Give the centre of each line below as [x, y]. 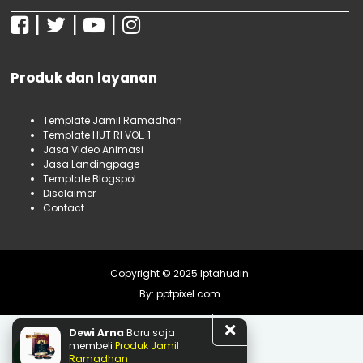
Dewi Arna [96, 333]
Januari [61, 16]
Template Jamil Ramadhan [113, 120]
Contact [64, 207]
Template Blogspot [90, 178]
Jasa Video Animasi [93, 149]
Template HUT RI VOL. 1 [97, 135]
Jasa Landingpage [91, 164]
